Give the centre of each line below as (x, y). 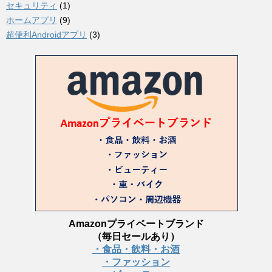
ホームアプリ (32, 20)
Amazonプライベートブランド (136, 223)
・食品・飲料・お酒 (136, 249)
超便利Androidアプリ (46, 34)
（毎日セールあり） (136, 236)
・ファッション (136, 262)
